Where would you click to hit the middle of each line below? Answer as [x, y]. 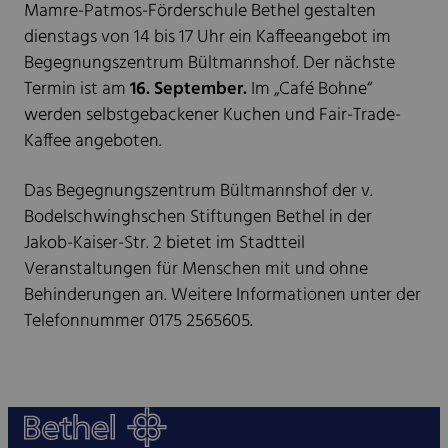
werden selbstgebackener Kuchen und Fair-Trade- [212, 116]
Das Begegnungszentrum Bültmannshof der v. [198, 192]
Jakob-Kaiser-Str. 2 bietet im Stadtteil [164, 244]
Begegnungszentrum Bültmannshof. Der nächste [209, 64]
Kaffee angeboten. [95, 142]
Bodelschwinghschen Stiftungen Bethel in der [198, 218]
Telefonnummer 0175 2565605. [140, 322]
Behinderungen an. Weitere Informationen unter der [222, 296]
